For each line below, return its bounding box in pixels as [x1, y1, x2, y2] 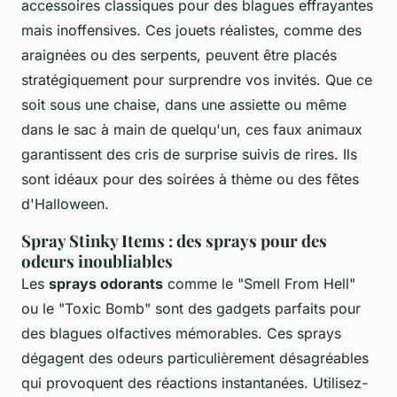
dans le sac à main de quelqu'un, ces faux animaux [21, 120, 362, 138]
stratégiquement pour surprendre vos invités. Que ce [21, 70, 372, 89]
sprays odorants [49, 274, 163, 292]
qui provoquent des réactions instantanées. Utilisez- [21, 373, 368, 392]
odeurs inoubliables [21, 249, 173, 272]
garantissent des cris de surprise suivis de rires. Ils [21, 144, 357, 163]
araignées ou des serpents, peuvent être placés [21, 45, 337, 64]
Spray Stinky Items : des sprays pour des [21, 229, 327, 252]
